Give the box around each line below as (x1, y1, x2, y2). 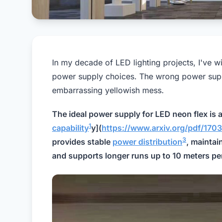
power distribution (112, 136, 182, 147)
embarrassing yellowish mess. (52, 85, 164, 95)
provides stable (52, 136, 112, 147)
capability (52, 122, 89, 133)
